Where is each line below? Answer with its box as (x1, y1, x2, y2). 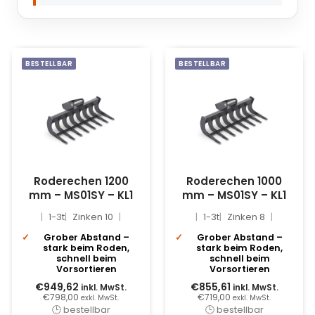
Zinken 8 (226, 210, 265, 224)
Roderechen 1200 (33, 174, 129, 189)
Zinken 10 (72, 210, 113, 224)
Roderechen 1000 (186, 174, 282, 189)
